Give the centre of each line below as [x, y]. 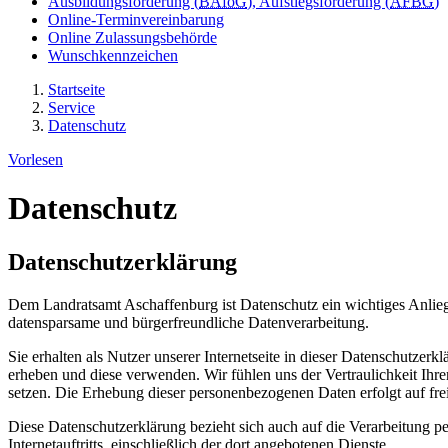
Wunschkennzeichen [113, 55]
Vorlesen [35, 159]
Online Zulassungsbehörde [132, 37]
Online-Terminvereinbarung [136, 19]
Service [71, 107]
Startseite [76, 89]
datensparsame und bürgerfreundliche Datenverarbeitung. [188, 322]
